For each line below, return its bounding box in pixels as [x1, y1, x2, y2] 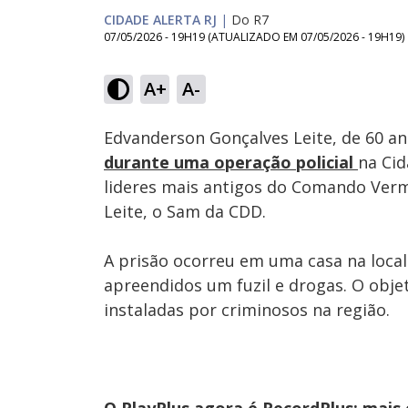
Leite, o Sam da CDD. [104, 200, 266, 222]
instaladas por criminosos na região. [104, 299, 390, 321]
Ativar [180, 92, 205, 106]
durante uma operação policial [104, 151, 358, 173]
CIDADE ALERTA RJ [104, 11, 217, 28]
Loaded [280, 57, 310, 71]
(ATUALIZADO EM [208, 29, 301, 45]
